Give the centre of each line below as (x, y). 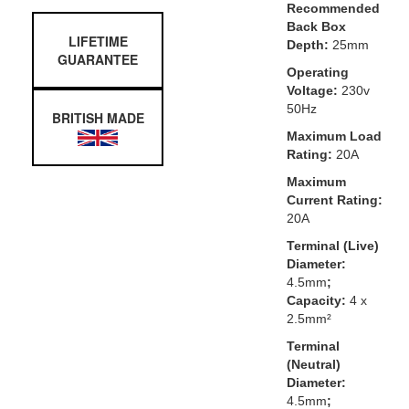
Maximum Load (334, 136)
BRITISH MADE (98, 118)
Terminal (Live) (332, 245)
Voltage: (312, 90)
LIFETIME (98, 42)
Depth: (307, 44)
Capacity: (318, 300)
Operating (317, 72)
